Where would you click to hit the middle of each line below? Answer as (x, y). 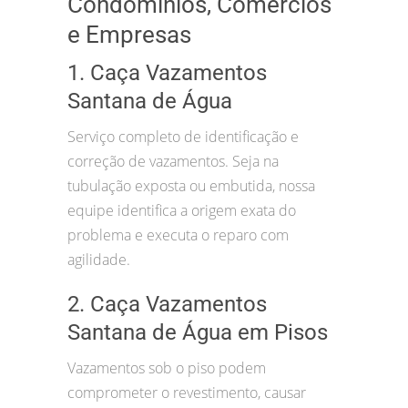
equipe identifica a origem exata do (182, 211)
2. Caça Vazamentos (167, 305)
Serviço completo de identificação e (183, 137)
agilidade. (99, 260)
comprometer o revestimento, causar (187, 393)
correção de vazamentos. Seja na (173, 162)
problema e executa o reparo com (178, 235)
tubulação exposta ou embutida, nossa (191, 186)
